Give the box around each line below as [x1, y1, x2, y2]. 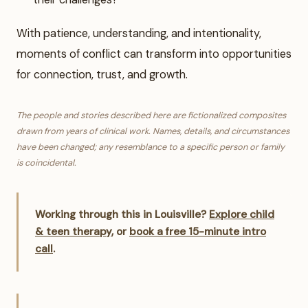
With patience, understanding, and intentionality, [16, 26, 261, 41]
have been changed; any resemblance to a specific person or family [16, 141, 285, 153]
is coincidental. [16, 157, 76, 169]
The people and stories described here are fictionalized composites [16, 109, 286, 122]
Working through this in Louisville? [35, 208, 206, 222]
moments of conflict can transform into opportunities [16, 47, 291, 62]
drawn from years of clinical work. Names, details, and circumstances [16, 125, 289, 137]
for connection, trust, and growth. [16, 67, 188, 82]
